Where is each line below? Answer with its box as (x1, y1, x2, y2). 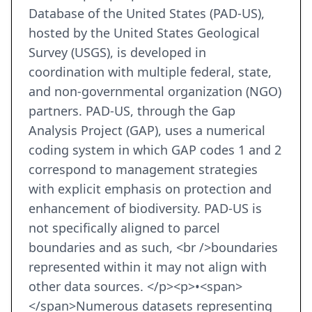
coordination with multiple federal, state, (29, 63, 272, 81)
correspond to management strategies (29, 161, 258, 178)
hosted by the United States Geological (29, 24, 260, 42)
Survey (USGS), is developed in (29, 44, 206, 61)
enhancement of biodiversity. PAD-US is (29, 200, 262, 217)
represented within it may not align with (29, 258, 267, 276)
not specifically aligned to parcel (29, 219, 220, 237)
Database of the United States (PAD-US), (29, 5, 265, 22)
